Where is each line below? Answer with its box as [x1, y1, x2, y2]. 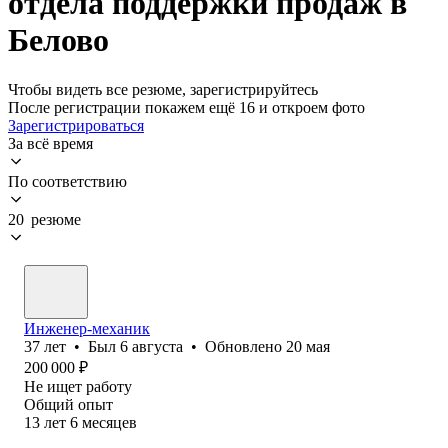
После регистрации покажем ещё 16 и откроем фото [8, 98, 365, 116]
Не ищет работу [24, 377, 132, 395]
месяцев [82, 413, 137, 431]
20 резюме [8, 210, 81, 228]
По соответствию [8, 172, 127, 190]
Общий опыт [24, 395, 113, 413]
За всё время [8, 134, 93, 152]
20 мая [286, 337, 330, 355]
